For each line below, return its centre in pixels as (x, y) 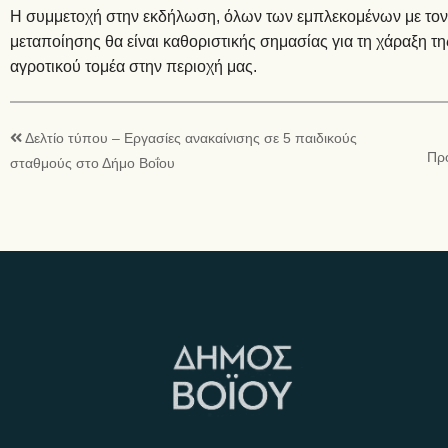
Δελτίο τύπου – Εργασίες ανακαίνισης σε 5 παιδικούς (191, 138)
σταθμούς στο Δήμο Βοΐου (92, 163)
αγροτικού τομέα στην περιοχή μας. (133, 66)
